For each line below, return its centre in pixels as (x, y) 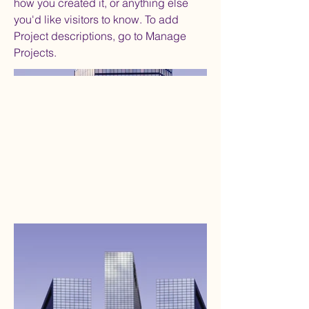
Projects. (35, 52)
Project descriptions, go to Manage (100, 36)
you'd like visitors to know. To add (96, 19)
